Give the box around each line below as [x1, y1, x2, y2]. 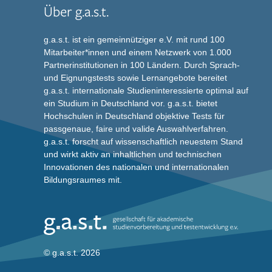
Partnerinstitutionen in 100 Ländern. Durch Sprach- [44, 60, 240, 70]
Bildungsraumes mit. [44, 175, 122, 185]
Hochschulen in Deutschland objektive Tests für [44, 111, 225, 121]
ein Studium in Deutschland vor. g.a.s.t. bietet [44, 98, 217, 109]
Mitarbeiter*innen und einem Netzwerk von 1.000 [44, 47, 231, 58]
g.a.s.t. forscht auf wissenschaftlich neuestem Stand [44, 137, 243, 147]
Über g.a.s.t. [44, 2, 109, 21]
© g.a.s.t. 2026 [44, 248, 100, 257]
